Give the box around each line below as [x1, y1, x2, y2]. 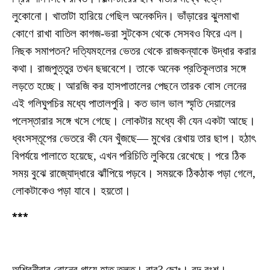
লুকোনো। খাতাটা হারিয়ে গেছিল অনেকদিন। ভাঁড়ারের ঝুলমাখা [12, 10, 239, 23]
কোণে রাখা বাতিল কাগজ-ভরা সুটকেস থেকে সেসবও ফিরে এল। [12, 27, 244, 40]
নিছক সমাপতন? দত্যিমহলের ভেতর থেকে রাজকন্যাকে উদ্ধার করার [12, 45, 256, 58]
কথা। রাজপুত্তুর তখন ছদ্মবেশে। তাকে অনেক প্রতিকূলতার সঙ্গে [12, 62, 246, 75]
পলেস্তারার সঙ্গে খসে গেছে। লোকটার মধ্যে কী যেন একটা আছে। [12, 115, 256, 128]
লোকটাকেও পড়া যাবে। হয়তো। [12, 184, 131, 198]
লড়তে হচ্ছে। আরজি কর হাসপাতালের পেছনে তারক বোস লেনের [12, 80, 246, 93]
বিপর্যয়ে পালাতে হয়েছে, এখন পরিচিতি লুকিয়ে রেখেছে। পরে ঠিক [12, 149, 246, 163]
